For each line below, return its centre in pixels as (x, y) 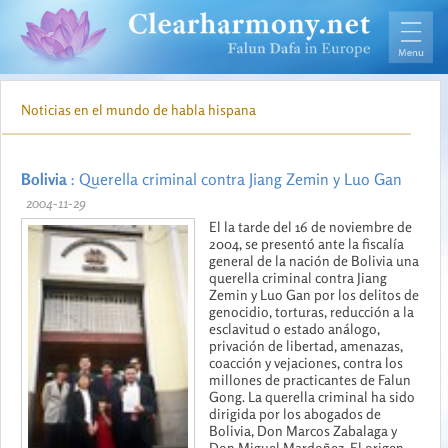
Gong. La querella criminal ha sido (312, 397)
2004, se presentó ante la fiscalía (306, 244)
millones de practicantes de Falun (310, 380)
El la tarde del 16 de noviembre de (310, 227)
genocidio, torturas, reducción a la (311, 312)
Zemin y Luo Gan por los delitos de (314, 295)
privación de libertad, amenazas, (306, 346)
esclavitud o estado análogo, (294, 329)
